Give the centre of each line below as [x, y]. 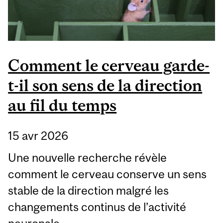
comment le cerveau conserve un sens [108, 174]
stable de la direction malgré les [89, 190]
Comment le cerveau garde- [109, 66]
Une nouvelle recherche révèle [88, 157]
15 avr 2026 [38, 135]
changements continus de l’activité [97, 207]
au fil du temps [62, 106]
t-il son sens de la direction [105, 86]
